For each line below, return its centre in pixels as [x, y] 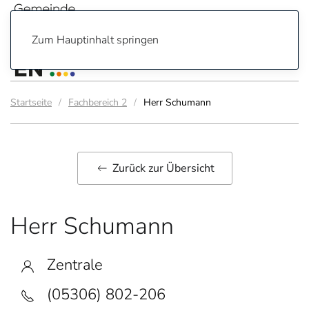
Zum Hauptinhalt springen [95, 40]
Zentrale [69, 265]
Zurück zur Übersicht [163, 168]
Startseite [31, 102]
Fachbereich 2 [98, 102]
